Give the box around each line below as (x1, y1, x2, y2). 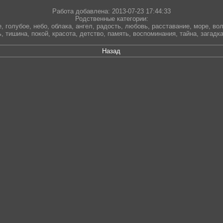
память (107, 29, 129, 37)
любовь (124, 22, 148, 30)
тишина (5, 29, 27, 37)
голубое (5, 22, 29, 30)
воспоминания (132, 29, 176, 37)
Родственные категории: (75, 14, 148, 22)
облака (51, 22, 72, 30)
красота (52, 29, 76, 37)
